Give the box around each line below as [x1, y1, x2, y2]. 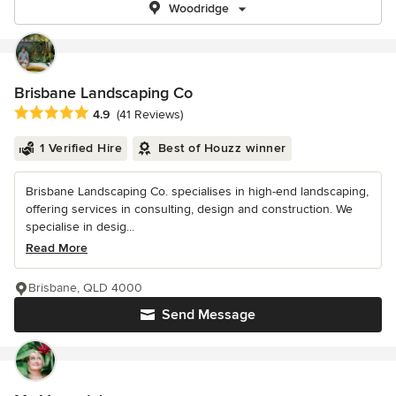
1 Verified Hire [39, 141, 122, 156]
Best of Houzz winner [157, 141, 286, 156]
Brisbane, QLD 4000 [28, 280, 142, 296]
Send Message [162, 306, 255, 324]
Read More [26, 240, 88, 256]
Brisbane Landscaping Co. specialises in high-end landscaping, [26, 184, 369, 200]
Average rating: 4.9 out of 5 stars [13, 104, 214, 123]
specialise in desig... [26, 219, 134, 235]
